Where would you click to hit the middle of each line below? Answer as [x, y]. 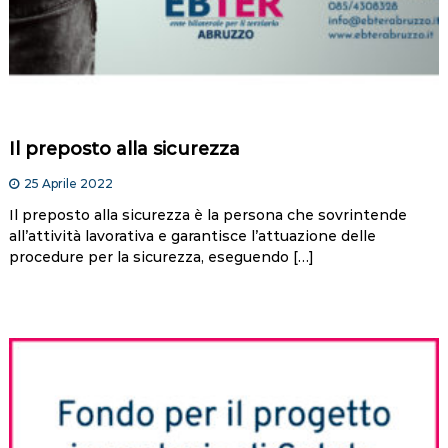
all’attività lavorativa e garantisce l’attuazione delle [192, 236]
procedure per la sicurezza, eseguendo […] [161, 257]
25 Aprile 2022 [68, 184]
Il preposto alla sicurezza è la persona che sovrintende [207, 215]
